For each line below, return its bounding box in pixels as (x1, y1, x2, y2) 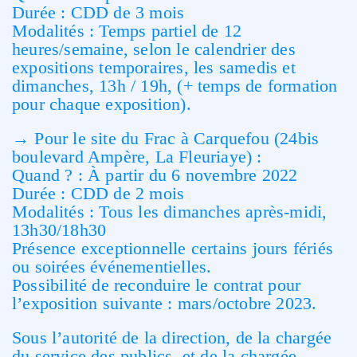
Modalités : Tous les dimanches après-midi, (12, 202, 328, 222)
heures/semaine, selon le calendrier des (12, 39, 296, 59)
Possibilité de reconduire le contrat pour (12, 275, 301, 295)
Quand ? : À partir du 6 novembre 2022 (12, 165, 298, 185)
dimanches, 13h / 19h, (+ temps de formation (12, 76, 338, 96)
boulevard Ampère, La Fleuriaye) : (12, 147, 262, 167)
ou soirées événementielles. (12, 257, 212, 277)
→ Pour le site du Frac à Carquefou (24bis (12, 128, 320, 148)
